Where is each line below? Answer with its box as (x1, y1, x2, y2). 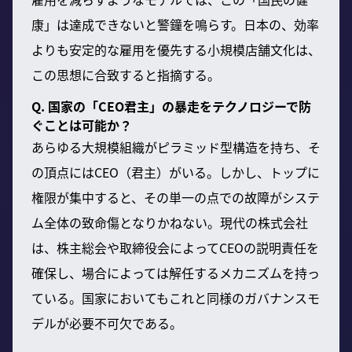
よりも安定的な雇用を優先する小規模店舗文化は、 (31, 39, 321, 59)
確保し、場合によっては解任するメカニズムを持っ (31, 262, 320, 282)
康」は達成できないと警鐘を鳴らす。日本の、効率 (31, 14, 319, 34)
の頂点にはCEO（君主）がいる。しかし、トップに (31, 162, 320, 181)
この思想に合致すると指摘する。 (31, 64, 220, 84)
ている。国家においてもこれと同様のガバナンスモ (31, 288, 320, 307)
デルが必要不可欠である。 (31, 313, 182, 332)
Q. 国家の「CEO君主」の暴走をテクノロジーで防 (31, 96, 311, 115)
